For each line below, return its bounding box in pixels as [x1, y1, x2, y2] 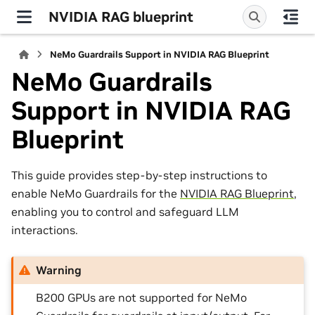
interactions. [11, 222, 78, 237]
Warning [36, 263, 82, 278]
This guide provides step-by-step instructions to [11, 167, 267, 182]
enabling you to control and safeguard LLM [11, 204, 239, 219]
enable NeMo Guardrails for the [11, 186, 180, 200]
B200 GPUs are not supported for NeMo [36, 290, 247, 304]
